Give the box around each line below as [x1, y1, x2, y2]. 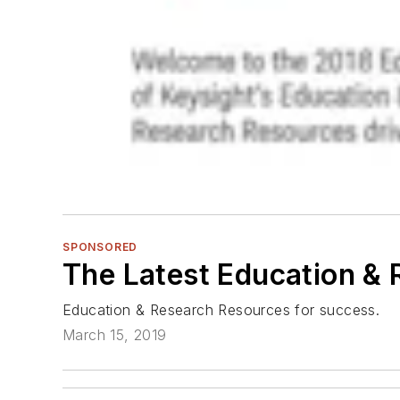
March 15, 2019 [62, 325, 167, 344]
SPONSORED [62, 239, 138, 254]
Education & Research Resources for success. [62, 300, 380, 319]
